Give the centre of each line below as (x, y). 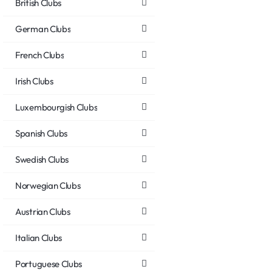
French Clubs (40, 55)
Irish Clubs (34, 81)
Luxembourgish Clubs (56, 107)
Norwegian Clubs (48, 185)
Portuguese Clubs (49, 263)
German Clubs (43, 29)
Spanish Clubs (42, 133)
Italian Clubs (39, 237)
